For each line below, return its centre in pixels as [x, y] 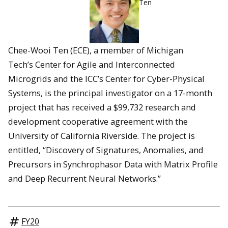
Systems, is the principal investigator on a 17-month [110, 93]
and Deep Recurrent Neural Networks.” [84, 179]
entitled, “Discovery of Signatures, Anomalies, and [106, 150]
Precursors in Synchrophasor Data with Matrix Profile [113, 164]
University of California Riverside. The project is [102, 136]
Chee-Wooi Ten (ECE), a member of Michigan [96, 50]
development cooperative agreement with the [98, 122]
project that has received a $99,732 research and [102, 107]
